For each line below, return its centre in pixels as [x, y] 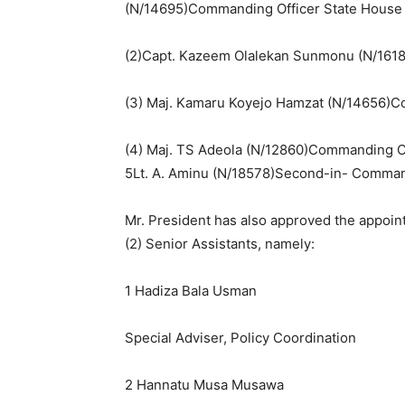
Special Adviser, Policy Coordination [240, 338]
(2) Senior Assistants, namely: [220, 244]
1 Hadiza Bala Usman [191, 291]
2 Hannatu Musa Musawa [204, 385]
